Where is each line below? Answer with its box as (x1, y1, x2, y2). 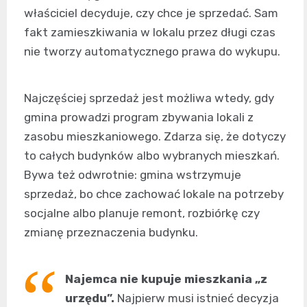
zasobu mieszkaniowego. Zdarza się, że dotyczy (24, 129, 286, 143)
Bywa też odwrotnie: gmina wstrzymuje (24, 167, 241, 182)
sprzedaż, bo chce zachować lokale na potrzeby (24, 186, 284, 201)
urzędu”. (65, 291, 114, 305)
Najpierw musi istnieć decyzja (114, 291, 279, 305)
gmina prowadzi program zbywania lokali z (24, 110, 254, 124)
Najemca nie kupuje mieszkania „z (65, 271, 267, 286)
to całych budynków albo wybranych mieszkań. (24, 148, 280, 162)
